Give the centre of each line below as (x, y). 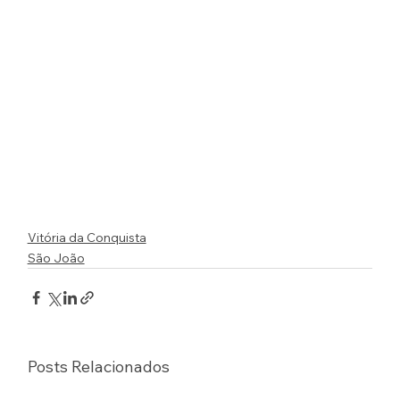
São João (56, 258)
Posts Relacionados (98, 366)
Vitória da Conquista (87, 237)
